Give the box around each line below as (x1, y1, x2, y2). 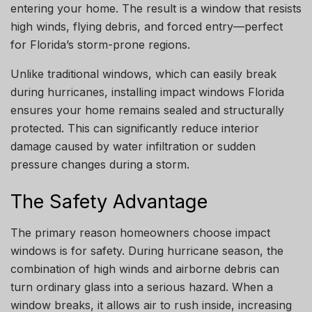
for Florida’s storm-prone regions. (10, 38, 190, 52)
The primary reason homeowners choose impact (10, 226, 270, 240)
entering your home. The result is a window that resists (10, 1, 302, 16)
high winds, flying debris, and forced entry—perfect (10, 19, 283, 34)
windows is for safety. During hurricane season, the (10, 244, 283, 258)
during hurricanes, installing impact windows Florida (10, 85, 284, 100)
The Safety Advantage (10, 189, 208, 213)
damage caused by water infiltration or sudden (10, 139, 256, 154)
